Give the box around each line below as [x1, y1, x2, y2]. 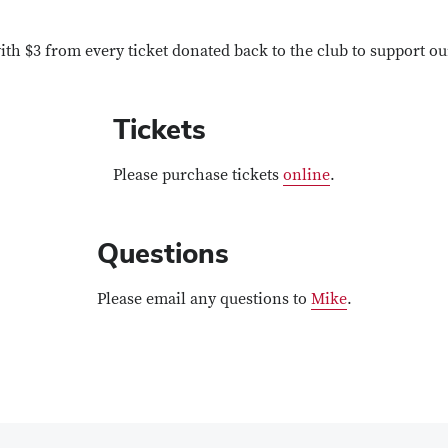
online [283, 165, 330, 186]
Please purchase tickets [113, 165, 283, 186]
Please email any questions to [96, 289, 311, 310]
